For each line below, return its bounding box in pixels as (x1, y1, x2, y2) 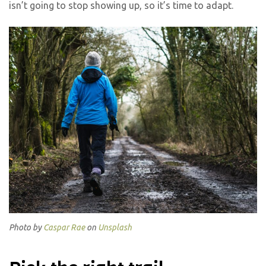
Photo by (9, 223, 43, 233)
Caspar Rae (43, 223, 85, 233)
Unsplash (98, 223, 132, 233)
